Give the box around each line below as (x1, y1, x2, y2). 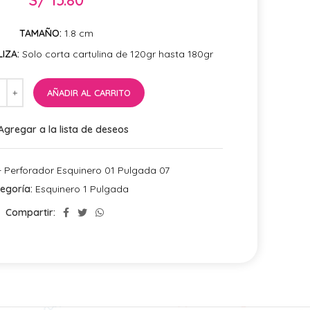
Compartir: (5, 206, 55, 219)
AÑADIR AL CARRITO (47, 87, 131, 98)
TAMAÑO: (19, 27, 62, 39)
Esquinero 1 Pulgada (35, 183, 129, 195)
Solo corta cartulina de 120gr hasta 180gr (19, 48, 213, 60)
